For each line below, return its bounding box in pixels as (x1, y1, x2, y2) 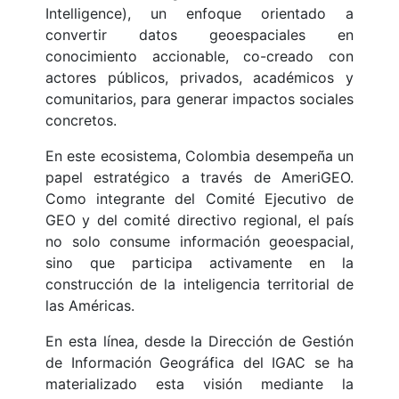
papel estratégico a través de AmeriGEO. (45, 168, 354, 187)
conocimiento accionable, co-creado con (45, 47, 354, 66)
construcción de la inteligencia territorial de (45, 275, 354, 294)
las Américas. (45, 297, 134, 315)
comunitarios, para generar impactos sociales (45, 90, 354, 109)
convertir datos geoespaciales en (45, 26, 354, 45)
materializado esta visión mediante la (45, 375, 354, 394)
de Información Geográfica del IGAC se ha (45, 354, 354, 372)
